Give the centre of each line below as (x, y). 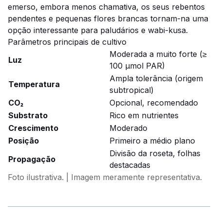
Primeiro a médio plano (152, 141)
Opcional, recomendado (154, 103)
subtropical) (132, 90)
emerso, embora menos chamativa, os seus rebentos (106, 7)
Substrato (28, 115)
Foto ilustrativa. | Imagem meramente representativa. (105, 177)
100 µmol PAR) (137, 66)
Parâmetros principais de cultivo (67, 42)
